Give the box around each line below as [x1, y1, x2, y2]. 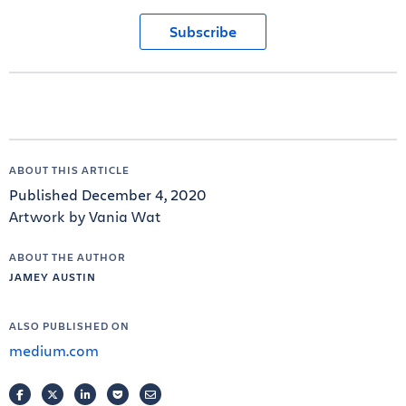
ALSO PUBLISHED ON [9, 318, 130, 333]
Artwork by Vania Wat [9, 207, 161, 226]
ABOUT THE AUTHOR [9, 249, 126, 264]
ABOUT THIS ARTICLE [9, 162, 130, 177]
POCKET [121, 387, 163, 401]
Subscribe [169, 22, 237, 42]
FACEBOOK [23, 387, 81, 401]
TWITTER [57, 387, 101, 401]
